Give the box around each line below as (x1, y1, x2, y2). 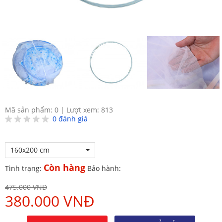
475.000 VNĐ (5, 182, 47, 192)
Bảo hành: (87, 163, 121, 173)
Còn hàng (44, 161, 85, 173)
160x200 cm (10, 145, 50, 155)
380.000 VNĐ (5, 190, 95, 211)
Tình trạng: (5, 163, 44, 173)
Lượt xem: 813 (66, 105, 113, 114)
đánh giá (56, 113, 88, 123)
